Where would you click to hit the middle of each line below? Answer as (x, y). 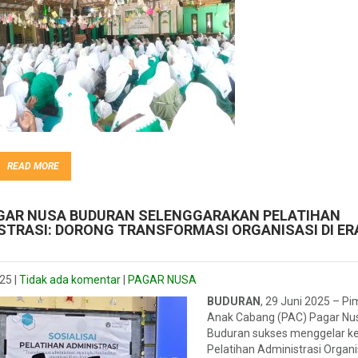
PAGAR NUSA (162, 280)
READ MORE (33, 166)
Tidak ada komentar (70, 280)
